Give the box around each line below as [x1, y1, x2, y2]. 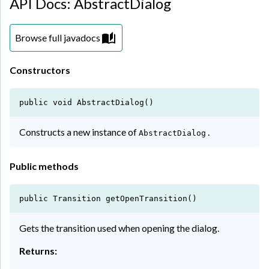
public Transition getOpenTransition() [19, 193, 197, 203]
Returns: [19, 244, 57, 256]
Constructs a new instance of [19, 126, 139, 138]
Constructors [10, 64, 70, 76]
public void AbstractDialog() [19, 98, 154, 107]
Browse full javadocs [15, 32, 100, 44]
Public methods [10, 160, 79, 172]
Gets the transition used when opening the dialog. [19, 222, 219, 234]
